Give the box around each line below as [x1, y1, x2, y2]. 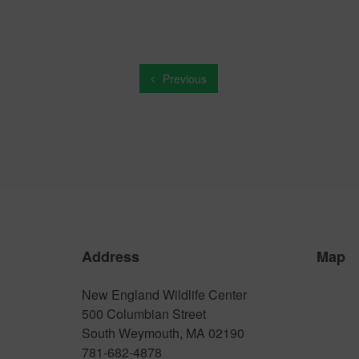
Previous [159, 71, 207, 87]
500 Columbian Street [82, 305, 206, 323]
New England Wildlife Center [82, 285, 247, 304]
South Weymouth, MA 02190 [82, 324, 244, 342]
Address [82, 246, 139, 267]
